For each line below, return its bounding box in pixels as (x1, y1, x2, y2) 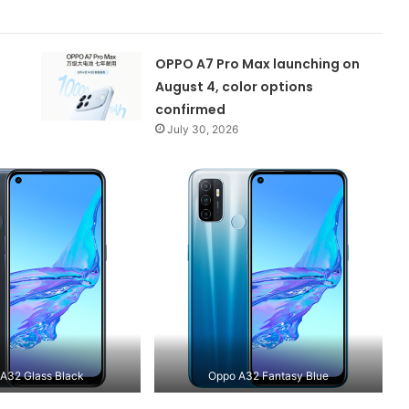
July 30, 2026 (167, 122, 239, 137)
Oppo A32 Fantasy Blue (208, 368, 329, 383)
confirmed (155, 100, 226, 120)
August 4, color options (155, 78, 314, 97)
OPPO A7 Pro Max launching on (155, 55, 361, 74)
